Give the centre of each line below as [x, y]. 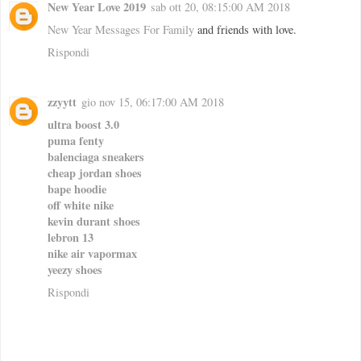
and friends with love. [247, 30]
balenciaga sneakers [96, 157]
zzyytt [62, 102]
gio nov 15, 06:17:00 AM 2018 [153, 102]
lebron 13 [71, 238]
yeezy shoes [75, 270]
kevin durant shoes [94, 222]
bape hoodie [77, 189]
